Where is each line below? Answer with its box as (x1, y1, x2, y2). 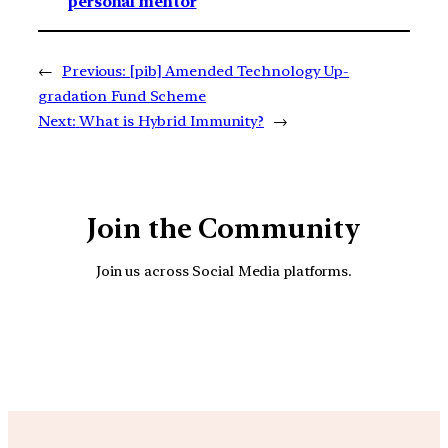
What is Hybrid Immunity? (79, 112, 265, 131)
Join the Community (87, 212, 361, 246)
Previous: (61, 62, 127, 81)
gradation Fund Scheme (38, 87, 206, 106)
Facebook (199, 306, 403, 365)
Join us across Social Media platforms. (95, 261, 353, 279)
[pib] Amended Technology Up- (129, 62, 350, 81)
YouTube (151, 306, 339, 365)
